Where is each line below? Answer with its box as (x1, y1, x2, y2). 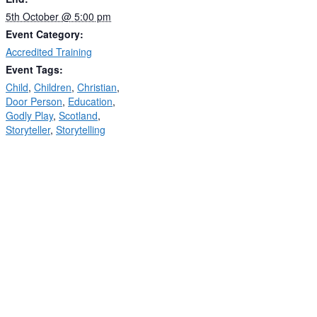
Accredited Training (6, 44, 92, 59)
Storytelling (56, 122, 105, 137)
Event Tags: (6, 62, 63, 76)
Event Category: (6, 26, 83, 41)
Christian (77, 79, 117, 94)
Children (34, 79, 71, 94)
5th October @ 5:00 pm (6, 8, 111, 23)
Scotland (59, 108, 98, 122)
